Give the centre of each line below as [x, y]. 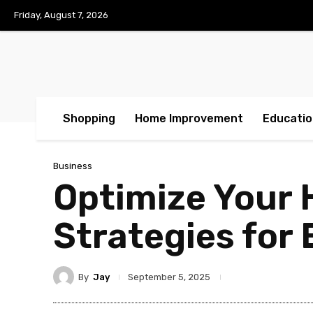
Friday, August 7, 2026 [61, 15]
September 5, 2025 [169, 277]
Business [73, 166]
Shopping [89, 118]
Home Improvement [189, 118]
